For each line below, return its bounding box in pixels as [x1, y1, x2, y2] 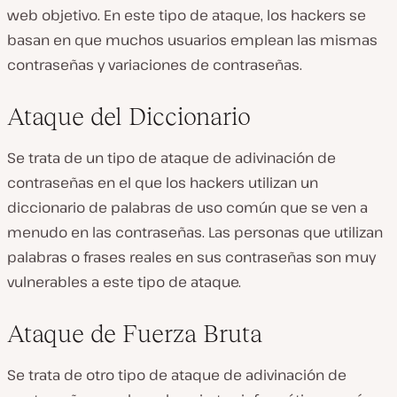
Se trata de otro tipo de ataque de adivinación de [7, 365, 346, 385]
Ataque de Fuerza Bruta [7, 320, 262, 347]
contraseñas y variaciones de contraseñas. [7, 55, 302, 74]
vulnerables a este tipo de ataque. [7, 272, 241, 292]
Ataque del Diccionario [7, 103, 251, 130]
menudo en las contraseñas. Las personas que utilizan [7, 222, 383, 242]
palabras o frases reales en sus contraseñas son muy [7, 247, 376, 267]
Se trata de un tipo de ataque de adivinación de [7, 148, 336, 167]
